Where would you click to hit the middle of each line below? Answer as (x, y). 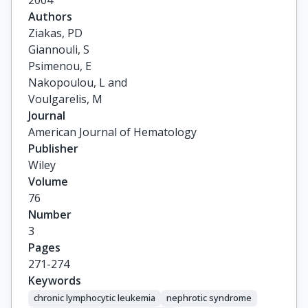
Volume (48, 181)
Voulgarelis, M (65, 99)
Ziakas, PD (55, 33)
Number (50, 214)
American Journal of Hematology (112, 132)
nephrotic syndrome (209, 298)
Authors (50, 16)
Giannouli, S (59, 49)
